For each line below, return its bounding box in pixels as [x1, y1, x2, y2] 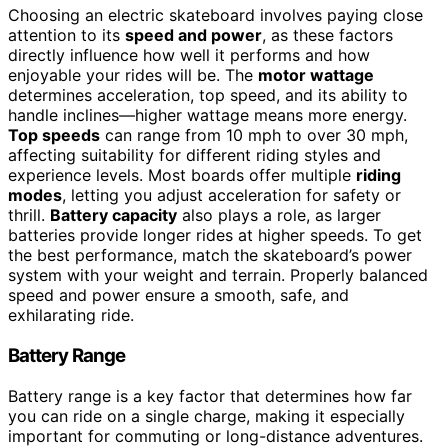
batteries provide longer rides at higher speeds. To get [8, 225, 422, 246]
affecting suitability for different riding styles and [8, 145, 381, 166]
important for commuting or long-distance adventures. [8, 425, 423, 446]
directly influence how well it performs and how [8, 45, 370, 66]
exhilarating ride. [8, 305, 134, 326]
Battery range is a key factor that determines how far [8, 385, 412, 406]
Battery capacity [50, 205, 177, 226]
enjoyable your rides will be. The [8, 65, 258, 86]
